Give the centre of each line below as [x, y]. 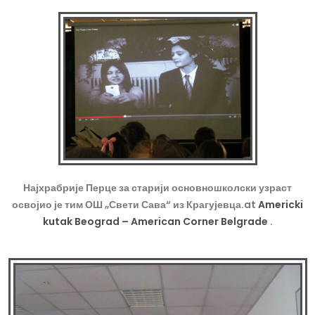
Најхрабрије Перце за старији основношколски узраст [157, 188]
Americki [281, 205]
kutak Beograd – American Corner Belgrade [156, 222]
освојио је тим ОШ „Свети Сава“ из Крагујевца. [128, 205]
